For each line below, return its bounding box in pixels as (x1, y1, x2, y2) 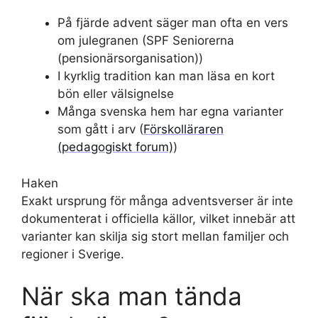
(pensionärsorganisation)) (57, 51, 203, 65)
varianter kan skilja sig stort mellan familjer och (21, 229, 289, 243)
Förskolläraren (143, 122, 224, 136)
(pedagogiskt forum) (57, 140, 173, 154)
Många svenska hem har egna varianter (57, 104, 283, 119)
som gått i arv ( (57, 122, 143, 136)
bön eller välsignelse (57, 87, 174, 101)
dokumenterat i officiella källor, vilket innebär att (21, 211, 295, 226)
